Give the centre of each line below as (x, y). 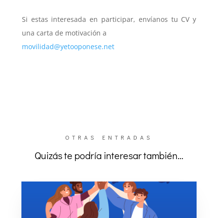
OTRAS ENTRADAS (109, 137)
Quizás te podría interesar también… (109, 155)
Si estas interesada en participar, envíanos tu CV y (109, 19)
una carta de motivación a (64, 33)
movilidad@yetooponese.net (68, 46)
